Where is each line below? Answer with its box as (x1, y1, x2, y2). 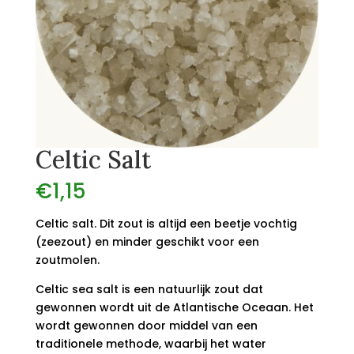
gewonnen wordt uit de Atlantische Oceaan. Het (35, 299, 314, 316)
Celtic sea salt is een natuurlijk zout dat (35, 281, 263, 298)
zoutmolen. (35, 252, 100, 269)
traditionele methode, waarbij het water (35, 336, 266, 352)
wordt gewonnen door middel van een (35, 318, 258, 334)
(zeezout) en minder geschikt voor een (35, 234, 259, 250)
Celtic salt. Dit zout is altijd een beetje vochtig (35, 216, 297, 232)
